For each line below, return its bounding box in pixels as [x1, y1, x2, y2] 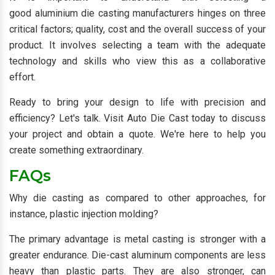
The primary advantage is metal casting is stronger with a [9, 233, 266, 245]
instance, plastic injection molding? [9, 208, 158, 220]
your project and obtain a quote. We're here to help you [9, 128, 266, 140]
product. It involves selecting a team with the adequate [9, 39, 266, 51]
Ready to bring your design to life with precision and [9, 96, 266, 108]
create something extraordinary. [9, 144, 144, 156]
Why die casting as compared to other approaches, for [9, 192, 266, 204]
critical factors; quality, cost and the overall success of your [9, 23, 266, 35]
